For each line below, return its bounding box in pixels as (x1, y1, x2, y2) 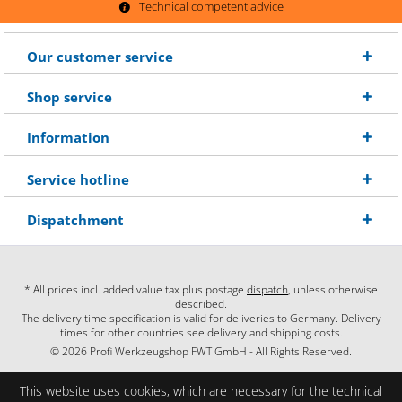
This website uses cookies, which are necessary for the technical (20, 382, 382, 399)
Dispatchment (27, 211, 124, 230)
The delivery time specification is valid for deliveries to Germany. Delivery (21, 310, 381, 327)
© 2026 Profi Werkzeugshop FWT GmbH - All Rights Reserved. (50, 344, 352, 360)
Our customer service (27, 48, 173, 66)
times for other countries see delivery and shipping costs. (59, 325, 343, 341)
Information (27, 128, 109, 147)
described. (175, 296, 227, 312)
